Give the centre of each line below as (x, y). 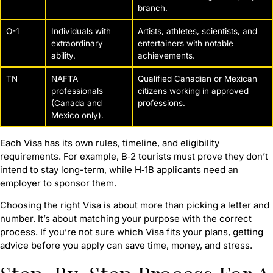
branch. (153, 8)
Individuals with (81, 31)
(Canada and (76, 103)
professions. (161, 103)
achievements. (166, 55)
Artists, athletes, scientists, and (197, 31)
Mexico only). (77, 115)
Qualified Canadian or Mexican (197, 78)
